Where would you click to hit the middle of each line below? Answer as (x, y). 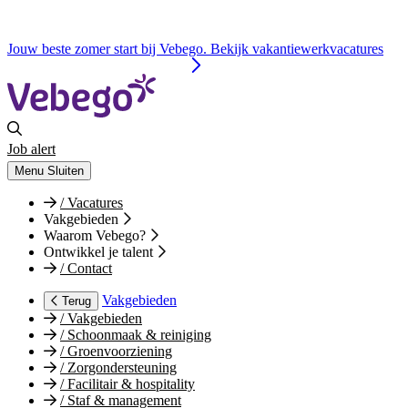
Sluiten (66, 171)
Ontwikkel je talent (100, 252)
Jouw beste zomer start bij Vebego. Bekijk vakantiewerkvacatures (195, 49)
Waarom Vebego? (97, 236)
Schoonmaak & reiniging (138, 335)
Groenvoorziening (118, 352)
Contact (88, 269)
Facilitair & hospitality (129, 384)
